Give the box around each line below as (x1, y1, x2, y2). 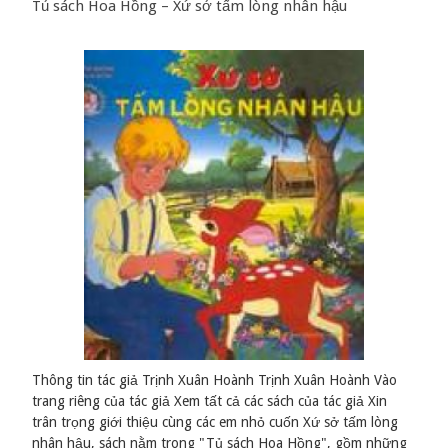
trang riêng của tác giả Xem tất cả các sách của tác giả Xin (32, 393, 388, 410)
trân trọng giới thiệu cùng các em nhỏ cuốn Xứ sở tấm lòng (32, 414, 399, 431)
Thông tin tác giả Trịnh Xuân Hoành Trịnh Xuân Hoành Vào (32, 372, 398, 389)
